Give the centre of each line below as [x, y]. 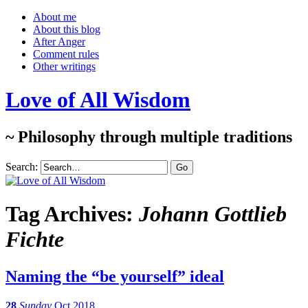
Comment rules [66, 54]
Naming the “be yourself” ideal [115, 276]
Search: [22, 166]
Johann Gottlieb [213, 214]
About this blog [67, 29]
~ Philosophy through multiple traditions [149, 136]
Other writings [64, 66]
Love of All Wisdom [98, 100]
